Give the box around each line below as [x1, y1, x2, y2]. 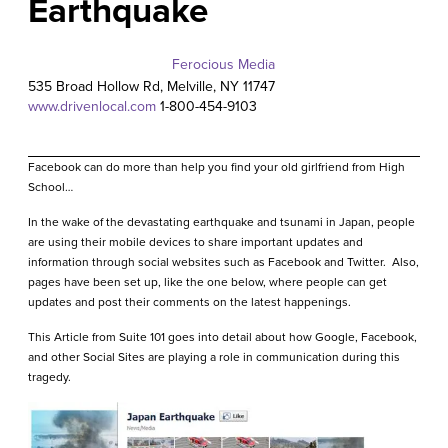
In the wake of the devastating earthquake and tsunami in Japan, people [27, 213, 415, 232]
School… [27, 178, 73, 197]
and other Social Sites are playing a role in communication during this [27, 348, 400, 367]
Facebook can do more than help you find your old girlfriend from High [27, 158, 405, 177]
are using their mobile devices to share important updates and [27, 233, 363, 252]
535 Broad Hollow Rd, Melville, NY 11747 [27, 76, 275, 98]
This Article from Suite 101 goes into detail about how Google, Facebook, [27, 328, 417, 347]
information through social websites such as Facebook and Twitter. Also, [27, 253, 419, 272]
